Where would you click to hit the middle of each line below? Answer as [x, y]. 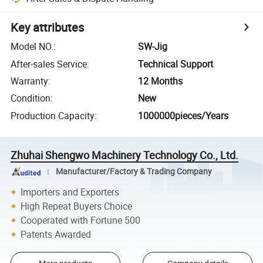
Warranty [30, 81]
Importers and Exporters [70, 192]
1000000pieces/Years [183, 115]
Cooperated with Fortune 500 [81, 220]
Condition [31, 98]
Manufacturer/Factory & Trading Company [134, 172]
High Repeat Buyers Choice [77, 206]
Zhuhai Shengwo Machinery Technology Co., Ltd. [125, 155]
